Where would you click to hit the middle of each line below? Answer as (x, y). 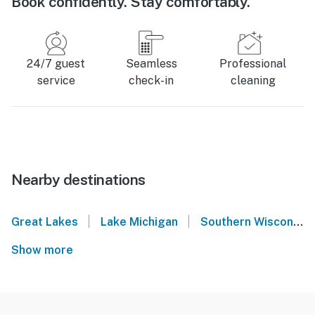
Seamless (151, 64)
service (56, 81)
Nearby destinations (78, 180)
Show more (45, 250)
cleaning (253, 81)
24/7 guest (56, 64)
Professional (253, 64)
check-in (152, 81)
